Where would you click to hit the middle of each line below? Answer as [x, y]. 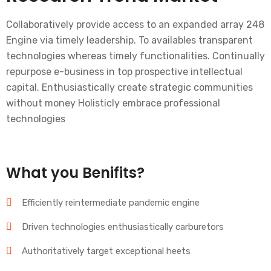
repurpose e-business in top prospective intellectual [124, 72]
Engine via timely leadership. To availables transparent [129, 40]
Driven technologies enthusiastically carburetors [123, 227]
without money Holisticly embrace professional [113, 103]
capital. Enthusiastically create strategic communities [129, 87]
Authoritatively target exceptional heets [106, 251]
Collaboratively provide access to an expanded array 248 [135, 24]
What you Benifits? [75, 173]
